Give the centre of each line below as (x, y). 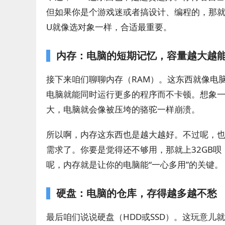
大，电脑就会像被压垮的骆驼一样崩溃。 (123, 109)
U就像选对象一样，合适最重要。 (109, 27)
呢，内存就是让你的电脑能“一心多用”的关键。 (135, 164)
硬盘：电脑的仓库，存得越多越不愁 (137, 193)
